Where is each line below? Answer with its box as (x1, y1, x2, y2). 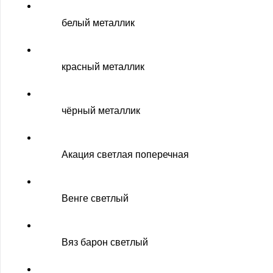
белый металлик (62, 18, 135, 28)
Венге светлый (62, 193, 129, 204)
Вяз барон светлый (62, 237, 148, 247)
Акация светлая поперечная (62, 149, 189, 160)
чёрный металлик (62, 105, 140, 116)
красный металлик (62, 62, 144, 72)
